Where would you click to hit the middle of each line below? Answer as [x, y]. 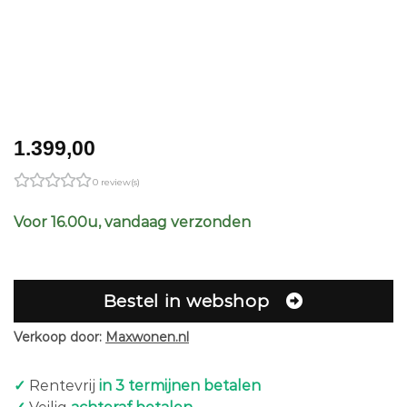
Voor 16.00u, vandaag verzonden [132, 223]
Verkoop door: [60, 337]
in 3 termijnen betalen [180, 385]
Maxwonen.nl [147, 337]
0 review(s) [116, 182]
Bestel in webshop [186, 302]
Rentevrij [62, 385]
